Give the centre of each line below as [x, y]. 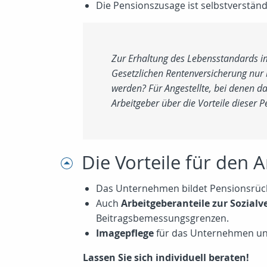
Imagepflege [125, 233]
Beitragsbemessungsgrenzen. [162, 218]
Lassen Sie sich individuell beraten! [166, 257]
